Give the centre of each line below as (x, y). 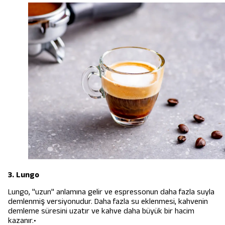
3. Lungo (24, 175)
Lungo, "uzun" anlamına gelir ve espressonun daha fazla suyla (111, 192)
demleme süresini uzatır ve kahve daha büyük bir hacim (101, 211)
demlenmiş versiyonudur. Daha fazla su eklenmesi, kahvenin (108, 201)
